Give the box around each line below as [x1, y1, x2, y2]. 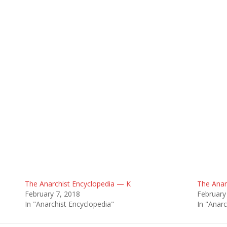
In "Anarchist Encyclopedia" [24, 199, 114, 209]
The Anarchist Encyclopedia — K [24, 179, 131, 188]
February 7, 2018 [24, 189, 80, 199]
